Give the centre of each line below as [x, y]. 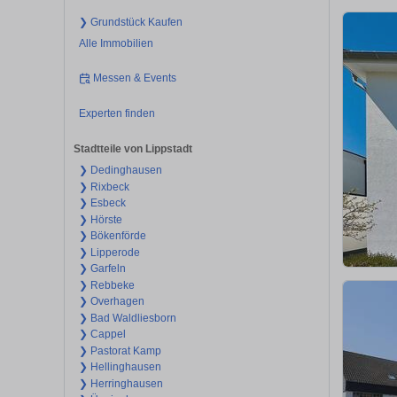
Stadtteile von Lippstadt [133, 149]
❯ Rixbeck [104, 187]
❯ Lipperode [109, 252]
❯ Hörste [100, 219]
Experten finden [117, 113]
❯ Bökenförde [112, 236]
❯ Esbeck [102, 203]
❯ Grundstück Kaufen [130, 22]
